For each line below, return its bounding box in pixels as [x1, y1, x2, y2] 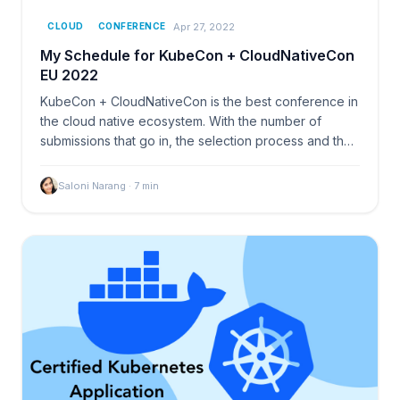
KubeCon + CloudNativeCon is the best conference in [40, 94, 358, 110]
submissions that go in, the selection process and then [40, 133, 359, 149]
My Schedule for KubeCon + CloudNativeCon [40, 46, 354, 65]
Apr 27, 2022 [172, 20, 235, 33]
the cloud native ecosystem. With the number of [40, 113, 321, 129]
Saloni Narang [58, 179, 126, 193]
